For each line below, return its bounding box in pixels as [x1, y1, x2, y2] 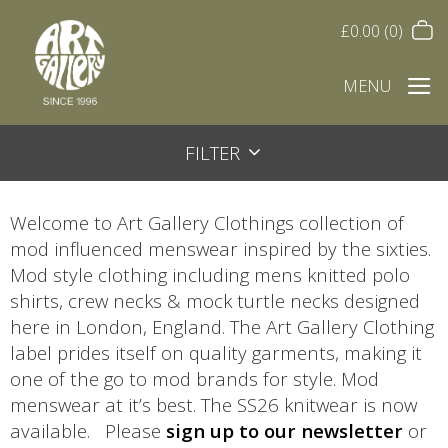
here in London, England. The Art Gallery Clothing [10, 313, 434, 339]
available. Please [10, 417, 166, 443]
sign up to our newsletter [166, 417, 403, 443]
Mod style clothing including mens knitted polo [10, 261, 410, 287]
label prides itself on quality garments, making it [10, 339, 422, 365]
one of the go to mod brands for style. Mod [10, 365, 379, 391]
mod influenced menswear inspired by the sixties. [10, 235, 431, 261]
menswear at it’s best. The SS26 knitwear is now [10, 391, 417, 417]
